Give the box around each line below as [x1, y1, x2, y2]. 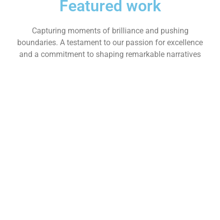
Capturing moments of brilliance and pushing [31, 26, 189, 35]
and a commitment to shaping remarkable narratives [19, 50, 201, 59]
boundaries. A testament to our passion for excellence [17, 38, 203, 47]
